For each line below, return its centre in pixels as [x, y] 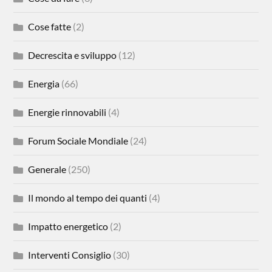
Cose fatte [50, 27]
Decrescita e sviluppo [73, 55]
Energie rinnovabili [67, 112]
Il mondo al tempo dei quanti [88, 198]
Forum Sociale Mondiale [78, 141]
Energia [44, 84]
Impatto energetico [68, 226]
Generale [47, 169]
